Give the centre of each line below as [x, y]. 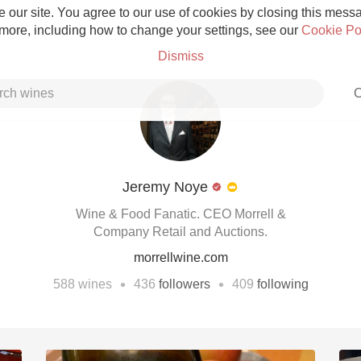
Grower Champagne [180, 203]
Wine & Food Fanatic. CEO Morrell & [180, 214]
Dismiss [180, 56]
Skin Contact [180, 335]
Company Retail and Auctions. [180, 232]
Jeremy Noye [165, 187]
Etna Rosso [180, 299]
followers [184, 284]
